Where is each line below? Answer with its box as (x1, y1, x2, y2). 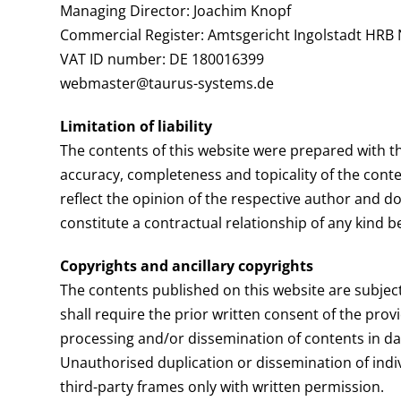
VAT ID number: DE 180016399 (60, 49, 265, 69)
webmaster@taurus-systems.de (60, 73, 275, 93)
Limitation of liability (60, 116, 213, 136)
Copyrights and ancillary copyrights (60, 256, 314, 276)
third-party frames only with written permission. (60, 377, 385, 397)
